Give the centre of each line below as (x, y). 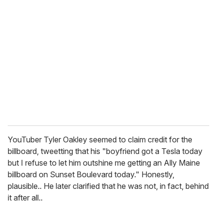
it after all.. (25, 197)
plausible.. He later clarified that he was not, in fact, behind (108, 186)
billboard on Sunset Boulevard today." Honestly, (91, 174)
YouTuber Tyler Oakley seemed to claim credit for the (100, 139)
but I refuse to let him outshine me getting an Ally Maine (104, 163)
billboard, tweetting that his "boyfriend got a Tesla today (105, 151)
